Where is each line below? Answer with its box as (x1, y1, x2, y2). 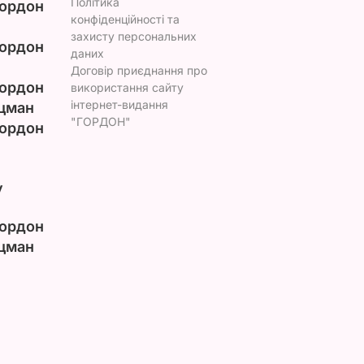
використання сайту (70, 80, 184, 94)
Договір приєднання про (70, 63, 207, 77)
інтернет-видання (70, 97, 168, 111)
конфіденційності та (70, 11, 180, 26)
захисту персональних (70, 28, 197, 43)
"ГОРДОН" (70, 114, 131, 128)
